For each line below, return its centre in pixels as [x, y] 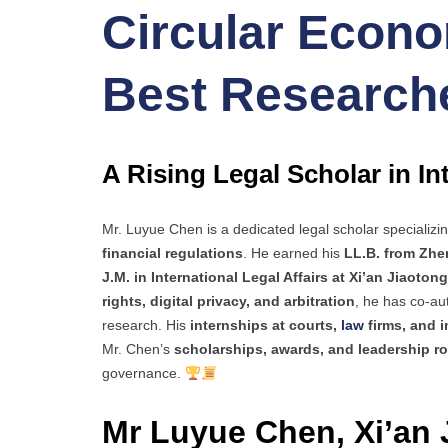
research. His [146, 325]
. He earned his [293, 253]
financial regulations [172, 253]
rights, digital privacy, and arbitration [228, 301]
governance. [143, 373]
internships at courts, [265, 325]
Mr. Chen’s [138, 349]
